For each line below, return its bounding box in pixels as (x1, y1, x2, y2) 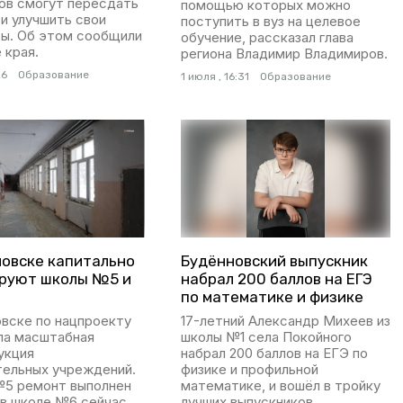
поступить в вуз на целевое (180, 13, 361, 31)
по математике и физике (180, 288, 363, 307)
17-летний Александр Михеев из (180, 312, 390, 330)
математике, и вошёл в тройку (180, 377, 381, 395)
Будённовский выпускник (180, 252, 368, 271)
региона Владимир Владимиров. (180, 45, 388, 63)
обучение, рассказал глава (180, 29, 354, 47)
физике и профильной (180, 361, 318, 379)
